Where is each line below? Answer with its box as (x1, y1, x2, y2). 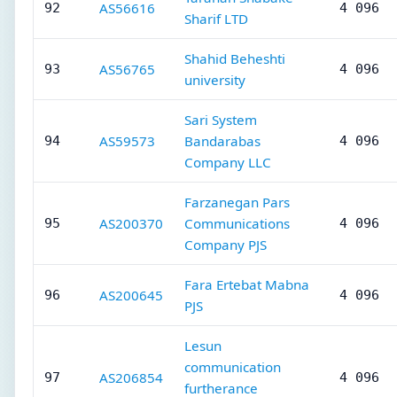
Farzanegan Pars (184, 193, 290, 211)
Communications (184, 214, 290, 232)
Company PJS (184, 236, 267, 253)
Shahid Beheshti (184, 50, 285, 67)
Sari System (184, 111, 257, 128)
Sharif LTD (184, 10, 248, 27)
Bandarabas (184, 132, 261, 150)
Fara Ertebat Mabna (184, 276, 309, 293)
